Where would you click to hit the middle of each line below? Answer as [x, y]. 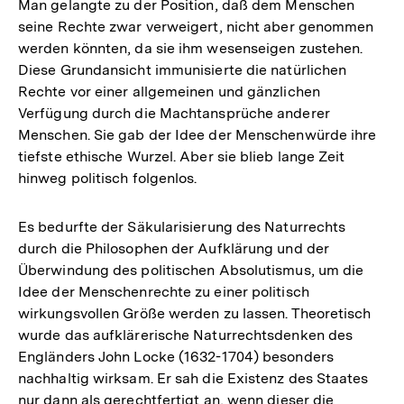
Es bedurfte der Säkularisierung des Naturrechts [182, 226]
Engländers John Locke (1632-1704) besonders [176, 356]
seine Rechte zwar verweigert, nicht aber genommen [196, 26]
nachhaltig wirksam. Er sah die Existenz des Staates [193, 378]
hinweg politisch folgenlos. [108, 178]
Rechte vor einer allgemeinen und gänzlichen [169, 91]
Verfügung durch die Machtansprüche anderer [174, 113]
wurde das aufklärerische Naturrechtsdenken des [186, 335]
